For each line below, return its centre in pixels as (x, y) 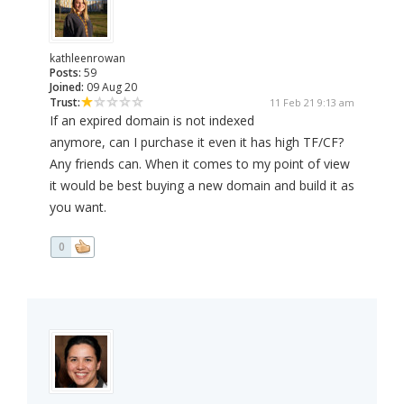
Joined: (67, 87)
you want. (78, 207)
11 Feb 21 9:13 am (312, 103)
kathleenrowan (87, 59)
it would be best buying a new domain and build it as (202, 186)
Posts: (65, 73)
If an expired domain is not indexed (152, 121)
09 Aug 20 (110, 87)
